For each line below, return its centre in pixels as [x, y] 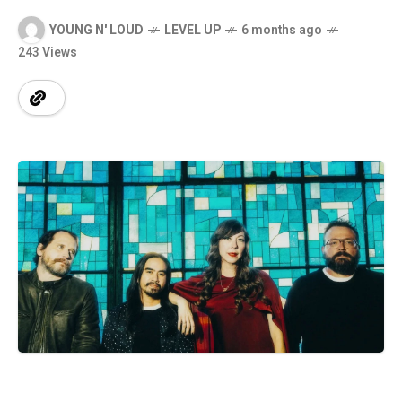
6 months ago [282, 30]
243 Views [48, 52]
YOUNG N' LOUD [96, 30]
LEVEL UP [192, 30]
